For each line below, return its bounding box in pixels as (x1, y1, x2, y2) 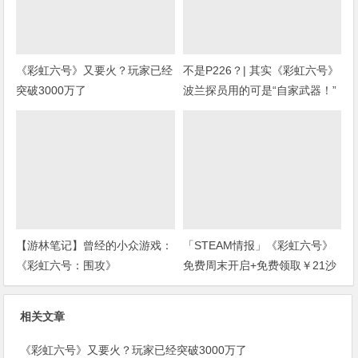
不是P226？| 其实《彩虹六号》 (182, 64, 339, 78)
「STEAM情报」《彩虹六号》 (182, 238, 333, 252)
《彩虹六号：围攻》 (16, 258, 117, 272)
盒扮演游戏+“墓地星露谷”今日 (182, 278, 332, 292)
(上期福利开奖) (182, 104, 258, 117)
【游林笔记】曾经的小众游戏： (16, 238, 173, 252)
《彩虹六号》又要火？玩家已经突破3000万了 (20, 343, 248, 356)
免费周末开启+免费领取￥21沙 (182, 258, 336, 272)
